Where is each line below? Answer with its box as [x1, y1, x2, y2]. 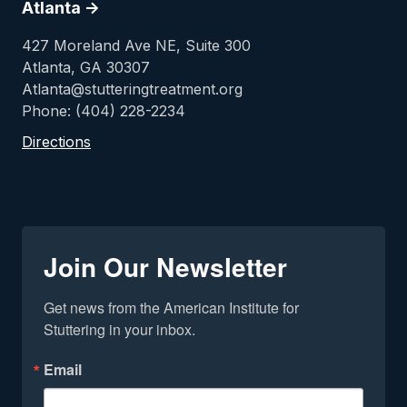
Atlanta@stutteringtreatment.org [22, 80, 243, 98]
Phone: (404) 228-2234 [22, 102, 185, 120]
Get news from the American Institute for [44, 297, 299, 318]
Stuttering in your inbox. [44, 319, 195, 340]
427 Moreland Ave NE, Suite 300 [22, 36, 251, 55]
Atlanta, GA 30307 [22, 58, 150, 76]
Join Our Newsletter [44, 248, 287, 285]
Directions [22, 133, 91, 151]
